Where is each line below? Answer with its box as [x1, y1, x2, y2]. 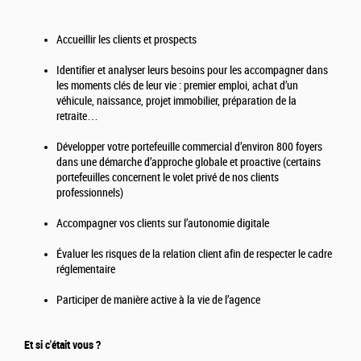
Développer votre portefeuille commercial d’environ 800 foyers [56, 140, 322, 155]
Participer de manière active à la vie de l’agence [56, 293, 263, 308]
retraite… [56, 110, 101, 124]
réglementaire [56, 263, 115, 277]
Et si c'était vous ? [24, 338, 101, 352]
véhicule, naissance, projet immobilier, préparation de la [56, 94, 297, 109]
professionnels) [56, 186, 123, 201]
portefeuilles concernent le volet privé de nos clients [56, 171, 279, 185]
